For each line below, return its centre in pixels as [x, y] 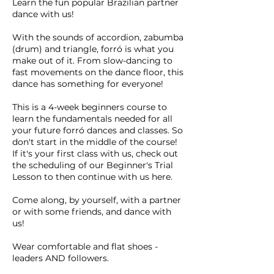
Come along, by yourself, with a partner [97, 200]
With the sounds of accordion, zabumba [98, 37]
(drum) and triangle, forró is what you [93, 49]
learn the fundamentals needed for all [92, 119]
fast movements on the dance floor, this [98, 72]
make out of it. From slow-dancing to [92, 61]
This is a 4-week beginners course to [90, 107]
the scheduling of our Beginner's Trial [93, 165]
